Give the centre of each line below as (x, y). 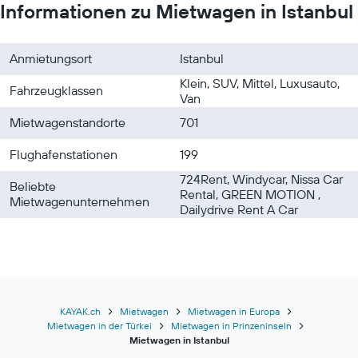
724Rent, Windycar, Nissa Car (261, 179)
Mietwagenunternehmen (80, 201)
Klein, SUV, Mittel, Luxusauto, (260, 83)
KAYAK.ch (80, 311)
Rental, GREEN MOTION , (250, 194)
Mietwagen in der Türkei (99, 325)
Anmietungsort (51, 58)
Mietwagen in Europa (233, 311)
